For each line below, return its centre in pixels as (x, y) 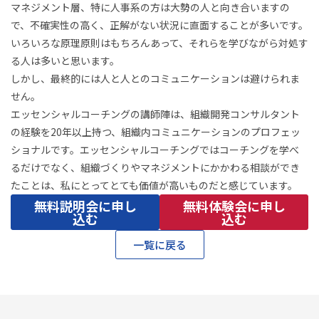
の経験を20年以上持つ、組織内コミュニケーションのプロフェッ (156, 132)
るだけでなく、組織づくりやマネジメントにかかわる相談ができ (155, 168)
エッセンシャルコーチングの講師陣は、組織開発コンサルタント (155, 114)
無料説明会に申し (85, 206)
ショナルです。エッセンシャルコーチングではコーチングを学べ (155, 150)
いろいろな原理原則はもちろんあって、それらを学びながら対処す (159, 43)
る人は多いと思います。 (65, 61)
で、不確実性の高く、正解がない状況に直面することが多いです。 (159, 25)
